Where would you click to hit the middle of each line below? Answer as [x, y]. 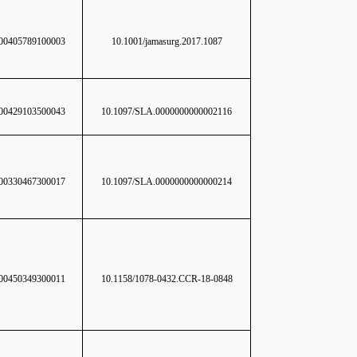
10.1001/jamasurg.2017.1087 [167, 41]
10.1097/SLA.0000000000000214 [167, 182]
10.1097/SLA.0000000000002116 [167, 112]
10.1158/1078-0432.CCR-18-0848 [167, 279]
